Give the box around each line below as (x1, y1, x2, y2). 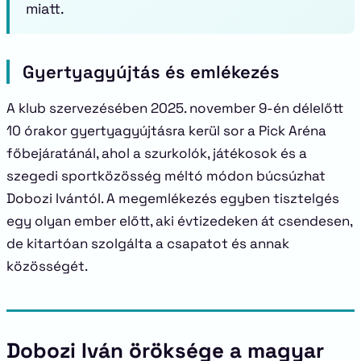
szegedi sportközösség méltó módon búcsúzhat (6, 167, 326, 185)
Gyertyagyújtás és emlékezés (23, 60, 280, 83)
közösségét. (6, 257, 88, 275)
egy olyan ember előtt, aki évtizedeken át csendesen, (6, 212, 352, 230)
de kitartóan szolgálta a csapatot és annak (6, 234, 289, 252)
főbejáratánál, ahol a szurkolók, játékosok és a (6, 144, 307, 162)
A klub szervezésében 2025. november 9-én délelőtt (6, 99, 343, 117)
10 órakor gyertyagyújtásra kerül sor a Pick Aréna (6, 122, 326, 139)
